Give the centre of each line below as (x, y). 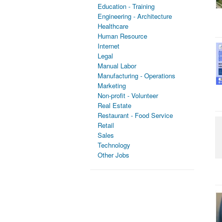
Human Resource (122, 36)
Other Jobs (113, 155)
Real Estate (114, 105)
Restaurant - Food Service (135, 115)
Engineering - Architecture (135, 16)
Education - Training (126, 6)
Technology (114, 145)
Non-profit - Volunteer (128, 95)
